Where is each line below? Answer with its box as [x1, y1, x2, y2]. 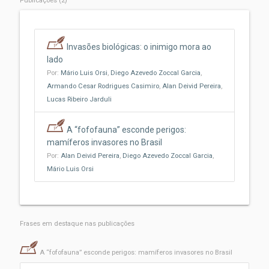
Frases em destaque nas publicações [19, 220, 134, 228]
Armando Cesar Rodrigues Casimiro [46, 82, 159, 91]
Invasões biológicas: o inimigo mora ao [66, 42, 211, 52]
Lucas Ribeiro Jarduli [46, 95, 112, 104]
